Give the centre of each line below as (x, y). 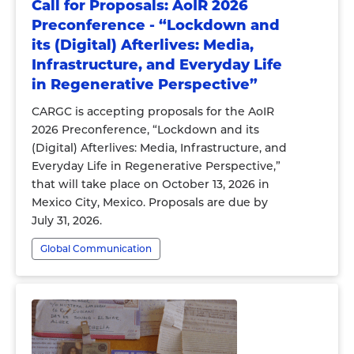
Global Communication (96, 249)
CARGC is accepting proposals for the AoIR (153, 111)
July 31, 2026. (67, 220)
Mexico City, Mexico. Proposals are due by (150, 202)
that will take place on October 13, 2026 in (151, 184)
